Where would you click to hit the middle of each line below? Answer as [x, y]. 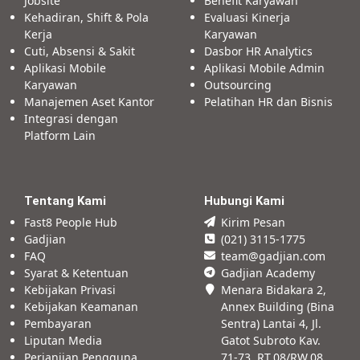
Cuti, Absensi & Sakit [80, 51]
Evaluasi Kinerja [247, 17]
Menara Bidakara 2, [274, 290]
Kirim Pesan [253, 222]
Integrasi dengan [71, 119]
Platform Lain [60, 135]
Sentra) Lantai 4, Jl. [271, 323]
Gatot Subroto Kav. [271, 340]
